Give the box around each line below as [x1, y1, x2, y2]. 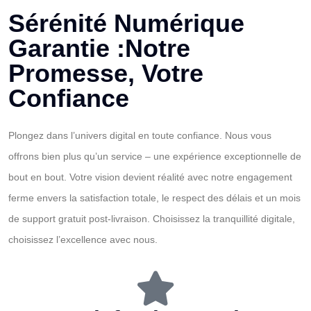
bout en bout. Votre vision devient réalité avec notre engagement [8, 171, 292, 183]
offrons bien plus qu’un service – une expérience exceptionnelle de [8, 151, 301, 162]
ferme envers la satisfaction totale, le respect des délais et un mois [8, 192, 301, 203]
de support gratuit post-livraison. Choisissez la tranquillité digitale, [8, 213, 295, 224]
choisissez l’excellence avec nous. [8, 234, 158, 245]
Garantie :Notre [8, 34, 190, 62]
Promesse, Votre [8, 59, 203, 87]
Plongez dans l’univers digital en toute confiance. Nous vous [8, 130, 271, 141]
